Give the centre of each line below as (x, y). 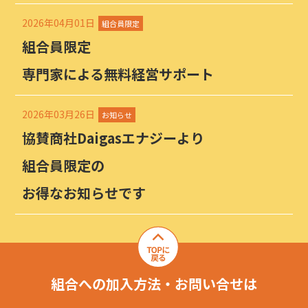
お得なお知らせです (84, 193)
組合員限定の (64, 165)
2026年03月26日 (59, 114)
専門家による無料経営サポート (118, 74)
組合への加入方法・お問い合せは (154, 284)
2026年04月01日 (59, 23)
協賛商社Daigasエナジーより (113, 138)
